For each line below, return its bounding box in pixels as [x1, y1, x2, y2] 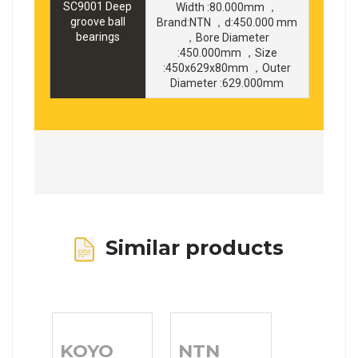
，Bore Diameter [185, 31, 269, 45]
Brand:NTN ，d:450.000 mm [157, 16, 297, 30]
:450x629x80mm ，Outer [163, 62, 291, 75]
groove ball [70, 15, 125, 29]
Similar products [94, 235, 284, 261]
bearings [75, 30, 120, 44]
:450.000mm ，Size [177, 46, 277, 60]
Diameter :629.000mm [170, 77, 284, 90]
